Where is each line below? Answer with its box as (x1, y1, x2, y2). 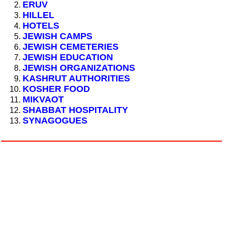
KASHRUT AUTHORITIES (23, 73, 130, 83)
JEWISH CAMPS (23, 31, 92, 41)
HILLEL (23, 10, 54, 20)
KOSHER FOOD (23, 84, 90, 94)
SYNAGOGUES (23, 116, 87, 126)
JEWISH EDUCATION (23, 52, 113, 62)
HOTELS (23, 21, 59, 31)
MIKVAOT (23, 94, 64, 104)
